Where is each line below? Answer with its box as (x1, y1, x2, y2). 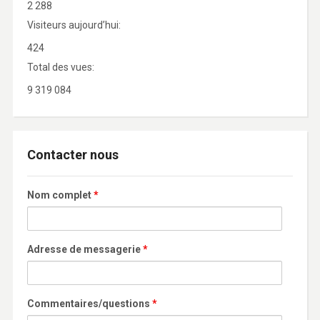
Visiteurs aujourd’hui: (26, 19, 123, 31)
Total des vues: (26, 61, 96, 73)
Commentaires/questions (26, 298, 152, 309)
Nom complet (26, 189, 94, 201)
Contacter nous (26, 147, 119, 162)
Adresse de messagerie (26, 244, 143, 255)
